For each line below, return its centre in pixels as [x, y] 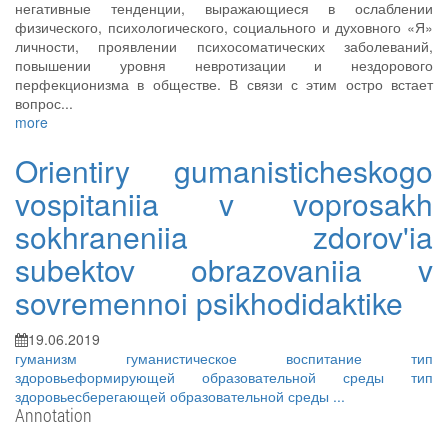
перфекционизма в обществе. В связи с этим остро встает [224, 84]
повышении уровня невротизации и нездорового [224, 65]
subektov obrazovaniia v [224, 269]
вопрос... [44, 103]
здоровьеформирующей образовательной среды [213, 377]
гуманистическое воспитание [268, 358]
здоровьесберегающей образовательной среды [174, 396]
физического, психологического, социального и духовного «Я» [224, 27]
